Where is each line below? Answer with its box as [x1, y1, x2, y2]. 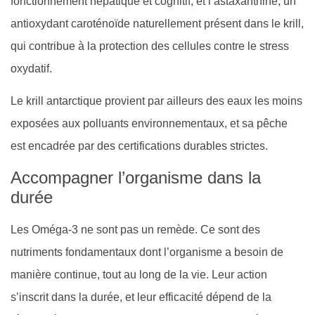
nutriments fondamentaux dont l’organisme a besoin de [11, 245, 283, 258]
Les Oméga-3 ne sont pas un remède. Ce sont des [11, 223, 260, 236]
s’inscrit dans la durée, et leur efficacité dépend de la [11, 290, 271, 303]
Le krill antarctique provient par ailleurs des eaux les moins [11, 95, 302, 108]
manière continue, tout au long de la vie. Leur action [11, 268, 267, 281]
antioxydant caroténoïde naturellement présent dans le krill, [11, 18, 304, 30]
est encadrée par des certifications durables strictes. [11, 140, 268, 153]
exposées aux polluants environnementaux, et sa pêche [11, 117, 288, 130]
